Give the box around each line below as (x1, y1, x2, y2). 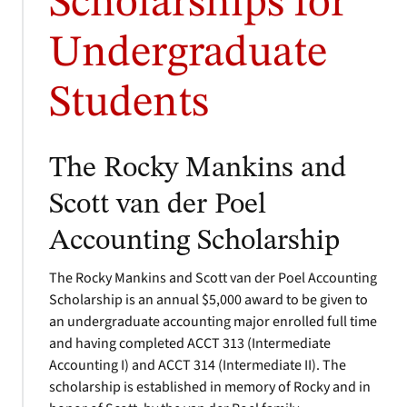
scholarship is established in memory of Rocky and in (49, 377, 371, 397)
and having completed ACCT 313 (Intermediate (49, 333, 331, 353)
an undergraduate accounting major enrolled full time (49, 312, 377, 332)
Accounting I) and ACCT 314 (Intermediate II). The (49, 355, 346, 375)
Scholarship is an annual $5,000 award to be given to (49, 290, 368, 310)
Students (49, 82, 209, 125)
